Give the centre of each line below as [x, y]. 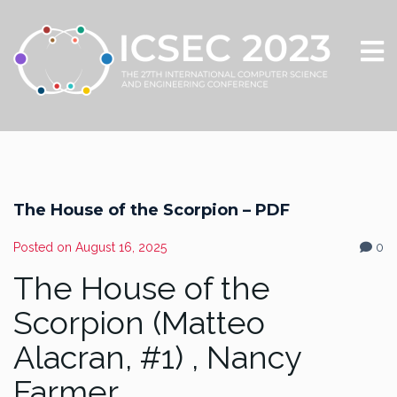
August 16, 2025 [121, 247]
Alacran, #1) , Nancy [157, 357]
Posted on [44, 247]
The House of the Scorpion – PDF [152, 210]
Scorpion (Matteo [139, 323]
